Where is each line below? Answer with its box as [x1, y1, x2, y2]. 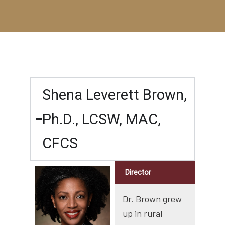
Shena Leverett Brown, [42, 86, 187, 103]
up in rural [123, 207, 163, 219]
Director [125, 167, 152, 177]
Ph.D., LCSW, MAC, [42, 110, 161, 128]
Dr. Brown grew [123, 193, 182, 204]
